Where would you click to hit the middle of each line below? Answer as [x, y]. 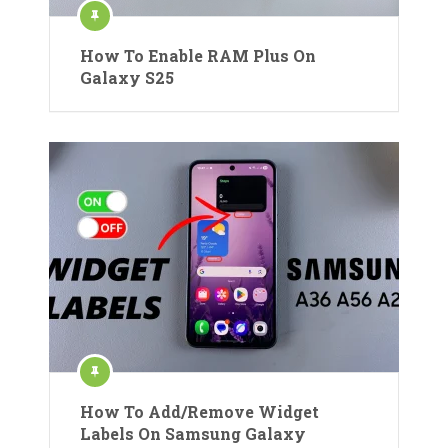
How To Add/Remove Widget [199, 412]
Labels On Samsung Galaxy [193, 434]
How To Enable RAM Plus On [198, 56]
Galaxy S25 [127, 78]
